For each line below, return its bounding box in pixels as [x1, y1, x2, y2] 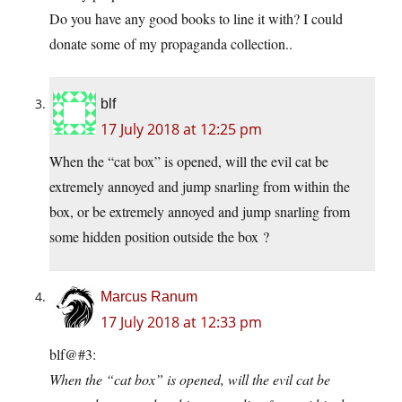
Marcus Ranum [100, 289, 197, 305]
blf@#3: [49, 345, 96, 364]
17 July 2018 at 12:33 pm [100, 312, 262, 333]
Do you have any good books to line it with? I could [49, 9, 343, 29]
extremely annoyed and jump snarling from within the [49, 177, 350, 197]
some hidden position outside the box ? [49, 227, 269, 247]
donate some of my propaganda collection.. [49, 34, 293, 54]
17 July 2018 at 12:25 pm [100, 119, 262, 140]
